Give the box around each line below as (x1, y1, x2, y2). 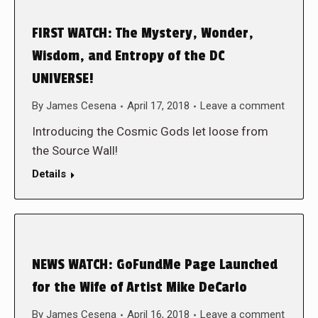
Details (32, 168, 66, 180)
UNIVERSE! (32, 70, 94, 87)
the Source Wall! (32, 143, 121, 158)
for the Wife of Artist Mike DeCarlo (32, 279, 247, 296)
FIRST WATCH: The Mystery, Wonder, (32, 25, 253, 42)
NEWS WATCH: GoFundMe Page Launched (32, 256, 278, 273)
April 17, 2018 (127, 99, 190, 112)
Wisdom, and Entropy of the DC (32, 48, 224, 65)
